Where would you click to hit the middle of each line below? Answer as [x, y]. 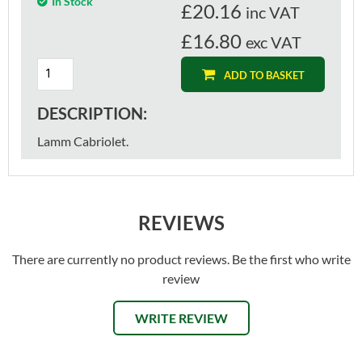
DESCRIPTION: [92, 113]
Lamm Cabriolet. [83, 141]
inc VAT [273, 12]
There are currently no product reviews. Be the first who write [181, 259]
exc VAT [274, 42]
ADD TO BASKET [264, 75]
